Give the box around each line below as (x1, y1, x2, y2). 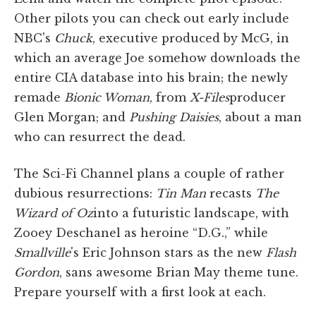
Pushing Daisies (129, 109, 219, 124)
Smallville (14, 245, 71, 260)
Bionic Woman (64, 90, 150, 104)
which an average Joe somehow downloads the (14, 50, 300, 65)
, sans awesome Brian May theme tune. (59, 265, 298, 279)
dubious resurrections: (14, 186, 156, 200)
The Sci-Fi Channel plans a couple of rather (14, 166, 284, 181)
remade (14, 90, 64, 104)
